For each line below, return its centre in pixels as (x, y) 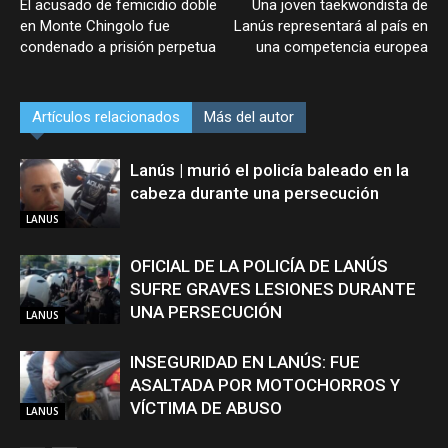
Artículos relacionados (106, 117)
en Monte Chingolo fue (95, 26)
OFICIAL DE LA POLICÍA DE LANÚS (259, 266)
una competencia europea (342, 47)
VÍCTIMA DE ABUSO (206, 408)
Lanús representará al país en (331, 26)
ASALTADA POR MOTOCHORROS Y (265, 385)
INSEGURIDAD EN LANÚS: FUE (245, 362)
